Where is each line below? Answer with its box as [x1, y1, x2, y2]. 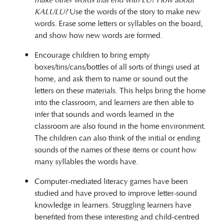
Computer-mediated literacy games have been [35, 175, 188, 186]
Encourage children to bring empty [35, 48, 150, 60]
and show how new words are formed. [35, 29, 162, 40]
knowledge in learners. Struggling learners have [35, 198, 191, 210]
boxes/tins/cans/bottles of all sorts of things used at [35, 60, 199, 72]
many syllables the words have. [35, 155, 138, 167]
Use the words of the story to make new [68, 5, 200, 17]
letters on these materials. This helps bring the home [35, 84, 206, 96]
